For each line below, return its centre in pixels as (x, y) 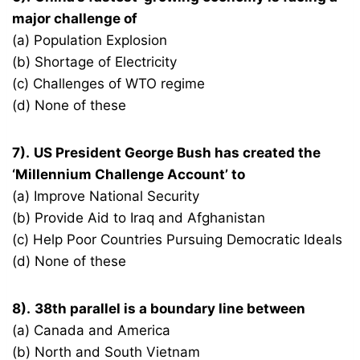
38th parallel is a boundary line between (170, 309)
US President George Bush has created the (178, 153)
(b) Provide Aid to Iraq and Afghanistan (139, 218)
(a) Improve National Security (106, 196)
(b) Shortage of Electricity (95, 62)
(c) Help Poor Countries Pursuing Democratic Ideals (178, 240)
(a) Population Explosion (90, 41)
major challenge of (75, 19)
